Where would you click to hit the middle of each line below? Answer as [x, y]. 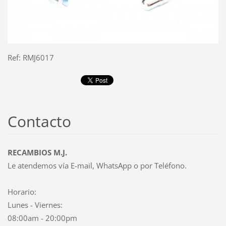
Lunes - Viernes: [35, 205]
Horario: [22, 191]
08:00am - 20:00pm [42, 218]
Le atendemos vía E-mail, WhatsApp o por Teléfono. [97, 165]
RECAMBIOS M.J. [37, 152]
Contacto [39, 121]
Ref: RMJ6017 [31, 57]
